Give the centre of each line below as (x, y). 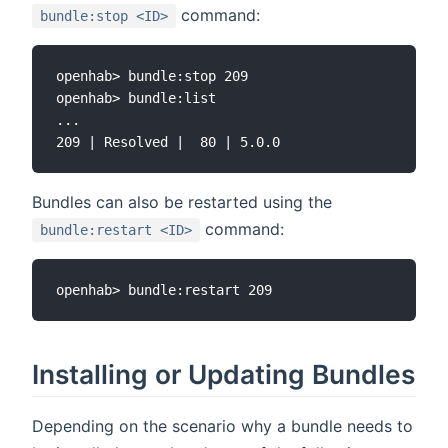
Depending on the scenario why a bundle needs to (222, 426)
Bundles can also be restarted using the (182, 201)
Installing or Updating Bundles (223, 374)
